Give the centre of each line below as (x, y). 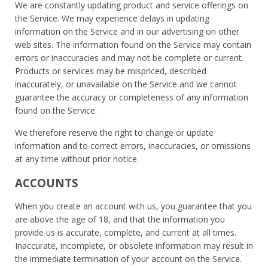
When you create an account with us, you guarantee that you (133, 206)
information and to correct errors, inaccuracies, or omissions (133, 145)
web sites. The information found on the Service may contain (133, 44)
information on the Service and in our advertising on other (127, 31)
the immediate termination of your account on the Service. (128, 258)
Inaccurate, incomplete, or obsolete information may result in (134, 245)
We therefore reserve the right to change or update (114, 132)
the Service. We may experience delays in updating (112, 18)
